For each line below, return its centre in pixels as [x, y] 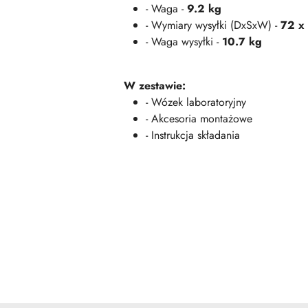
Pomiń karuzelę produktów [93, 233]
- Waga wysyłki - [184, 42]
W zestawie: [155, 86]
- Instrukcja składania [193, 135]
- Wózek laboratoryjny [196, 102]
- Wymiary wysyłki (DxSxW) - [213, 25]
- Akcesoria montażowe [199, 119]
